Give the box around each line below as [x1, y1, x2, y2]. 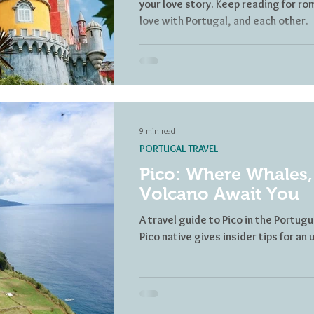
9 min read [139, 125, 175, 137]
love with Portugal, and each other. [139, 14, 308, 28]
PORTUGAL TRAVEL [139, 142, 218, 155]
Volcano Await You [139, 183, 299, 203]
